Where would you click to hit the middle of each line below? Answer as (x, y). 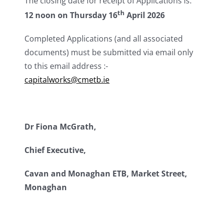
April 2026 (145, 15)
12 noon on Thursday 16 (71, 15)
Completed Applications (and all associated (104, 39)
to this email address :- (66, 66)
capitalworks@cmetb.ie (67, 80)
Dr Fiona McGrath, (60, 127)
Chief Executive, (55, 150)
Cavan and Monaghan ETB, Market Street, (106, 174)
